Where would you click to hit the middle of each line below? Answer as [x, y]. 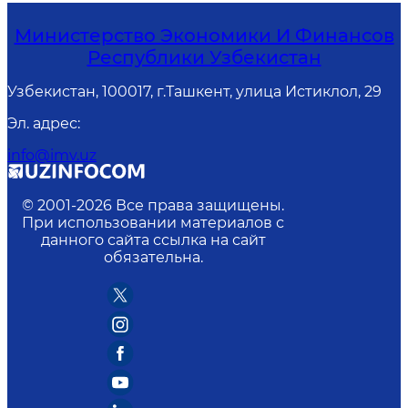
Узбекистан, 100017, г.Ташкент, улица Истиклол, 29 [194, 92]
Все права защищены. [200, 205]
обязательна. [153, 257]
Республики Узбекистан [204, 57]
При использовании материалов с [153, 223]
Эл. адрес [42, 123]
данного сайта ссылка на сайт [153, 240]
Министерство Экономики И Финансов [204, 36]
